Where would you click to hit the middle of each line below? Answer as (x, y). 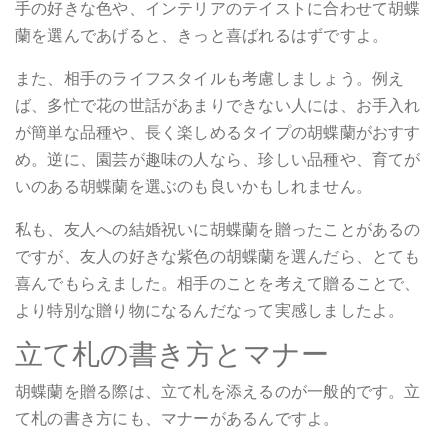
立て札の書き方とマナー (172, 354)
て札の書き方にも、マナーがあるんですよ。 (177, 418)
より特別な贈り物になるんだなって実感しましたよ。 (210, 310)
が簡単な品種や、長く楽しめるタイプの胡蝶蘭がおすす (218, 132)
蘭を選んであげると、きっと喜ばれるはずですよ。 (202, 35)
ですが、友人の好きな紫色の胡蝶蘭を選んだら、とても (218, 256)
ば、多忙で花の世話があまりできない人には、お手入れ (218, 105)
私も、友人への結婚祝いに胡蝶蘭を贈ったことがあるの (218, 229)
